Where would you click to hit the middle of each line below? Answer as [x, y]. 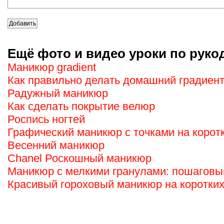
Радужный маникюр [58, 93]
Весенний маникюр [56, 145]
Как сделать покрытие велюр [81, 106]
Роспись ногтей [46, 119]
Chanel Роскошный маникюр [79, 158]
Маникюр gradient [52, 67]
